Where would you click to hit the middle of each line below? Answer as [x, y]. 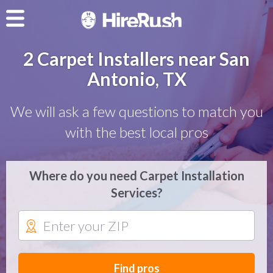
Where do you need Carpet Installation [136, 175]
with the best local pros [136, 132]
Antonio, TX [136, 79]
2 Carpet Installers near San [136, 58]
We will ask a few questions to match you [136, 111]
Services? [136, 193]
